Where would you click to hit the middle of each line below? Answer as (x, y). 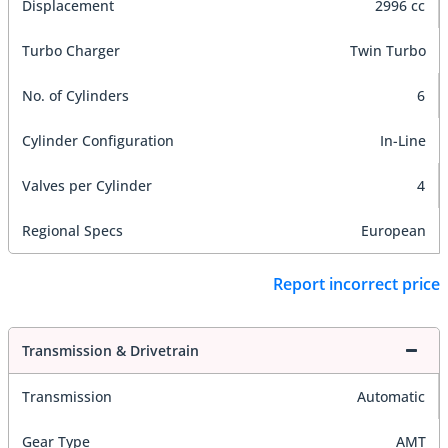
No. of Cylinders (75, 96)
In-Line (403, 141)
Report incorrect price (356, 284)
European (393, 231)
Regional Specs (72, 231)
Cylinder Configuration (98, 141)
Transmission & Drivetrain (110, 350)
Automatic (391, 396)
